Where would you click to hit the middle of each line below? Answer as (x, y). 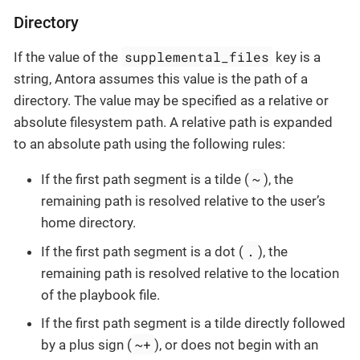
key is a (297, 57)
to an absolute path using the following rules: (149, 144)
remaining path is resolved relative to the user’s (183, 201)
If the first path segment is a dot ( (142, 251)
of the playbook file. (100, 295)
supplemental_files (197, 57)
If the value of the (67, 57)
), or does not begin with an (237, 345)
